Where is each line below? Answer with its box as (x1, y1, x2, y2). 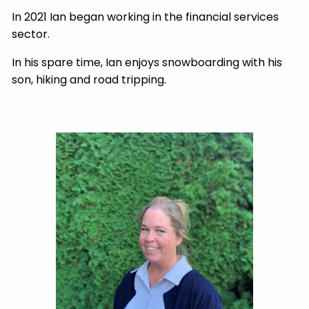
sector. (12, 26, 50, 42)
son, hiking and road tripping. (12, 71, 167, 88)
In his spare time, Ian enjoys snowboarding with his (12, 54, 283, 70)
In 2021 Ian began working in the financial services (12, 8, 279, 25)
